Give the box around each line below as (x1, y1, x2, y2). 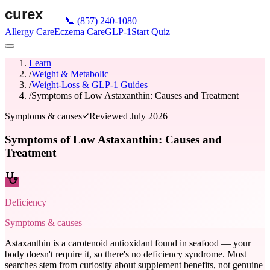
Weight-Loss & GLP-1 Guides (31, 80, 148, 90)
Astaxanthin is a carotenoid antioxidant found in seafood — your (5, 238, 251, 249)
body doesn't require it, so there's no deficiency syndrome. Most (5, 249, 246, 260)
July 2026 (130, 111, 168, 121)
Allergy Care (5, 27, 54, 37)
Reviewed (89, 111, 130, 121)
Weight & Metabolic (31, 69, 108, 79)
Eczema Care (54, 27, 105, 37)
